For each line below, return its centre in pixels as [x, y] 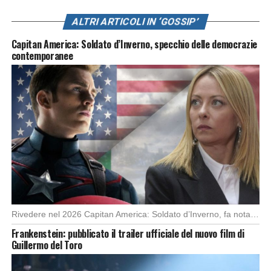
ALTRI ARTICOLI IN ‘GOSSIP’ [135, 22]
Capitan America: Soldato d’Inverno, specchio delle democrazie [134, 44]
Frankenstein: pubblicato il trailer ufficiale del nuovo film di [128, 234]
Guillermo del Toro [47, 245]
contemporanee [42, 56]
